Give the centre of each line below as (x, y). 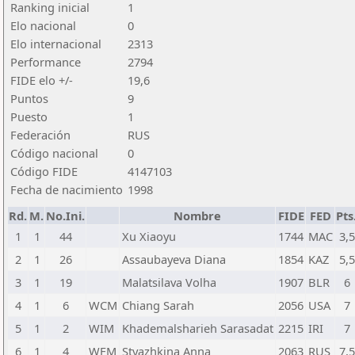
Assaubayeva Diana (174, 259)
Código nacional (54, 153)
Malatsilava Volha (169, 282)
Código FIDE (44, 171)
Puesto (29, 116)
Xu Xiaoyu (149, 236)
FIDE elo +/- (42, 80)
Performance (46, 62)
